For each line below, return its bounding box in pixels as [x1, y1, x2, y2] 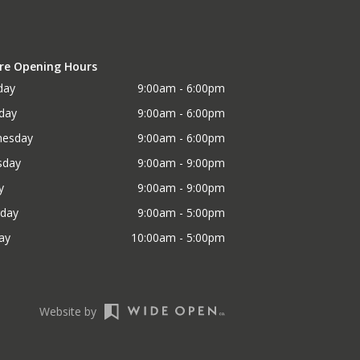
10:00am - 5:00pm [130, 230, 225, 246]
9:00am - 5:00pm [137, 205, 225, 221]
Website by [39, 304, 96, 320]
